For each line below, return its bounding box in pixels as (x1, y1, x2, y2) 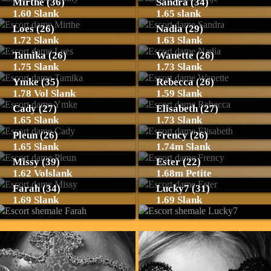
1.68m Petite (156, 168, 212, 179)
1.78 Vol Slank (12, 88, 76, 99)
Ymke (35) (12, 76, 59, 88)
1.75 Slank (12, 61, 59, 73)
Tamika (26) (12, 50, 67, 61)
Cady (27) (12, 103, 57, 114)
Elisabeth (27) (156, 103, 218, 114)
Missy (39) (12, 156, 60, 168)
